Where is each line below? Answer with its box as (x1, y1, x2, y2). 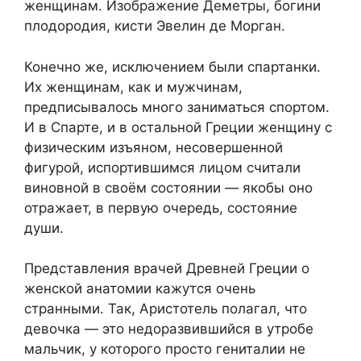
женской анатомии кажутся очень (24, 280, 255, 297)
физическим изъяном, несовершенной (24, 139, 283, 156)
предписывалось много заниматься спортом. (24, 98, 330, 115)
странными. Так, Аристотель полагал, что (24, 301, 307, 317)
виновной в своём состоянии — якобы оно (24, 179, 313, 196)
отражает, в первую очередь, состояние (24, 199, 297, 216)
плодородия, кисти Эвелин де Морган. (24, 18, 285, 35)
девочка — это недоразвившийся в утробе (24, 321, 313, 338)
